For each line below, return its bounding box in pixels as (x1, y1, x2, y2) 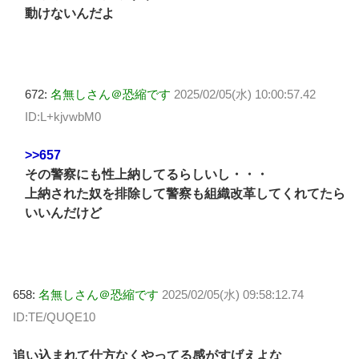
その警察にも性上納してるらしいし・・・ (25, 167, 268, 182)
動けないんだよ (25, 6, 115, 20)
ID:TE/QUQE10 (13, 309, 95, 324)
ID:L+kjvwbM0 (25, 109, 101, 123)
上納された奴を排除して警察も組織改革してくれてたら (25, 187, 345, 201)
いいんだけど (25, 206, 102, 220)
